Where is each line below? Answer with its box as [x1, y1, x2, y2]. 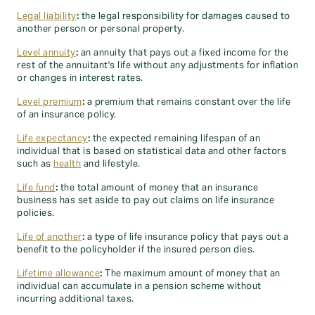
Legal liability [17, 11, 77, 22]
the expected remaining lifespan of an [90, 133, 260, 144]
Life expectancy [17, 133, 88, 144]
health [53, 158, 81, 169]
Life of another [17, 231, 82, 243]
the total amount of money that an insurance [58, 182, 258, 193]
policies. [17, 207, 55, 219]
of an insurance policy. [17, 109, 117, 120]
